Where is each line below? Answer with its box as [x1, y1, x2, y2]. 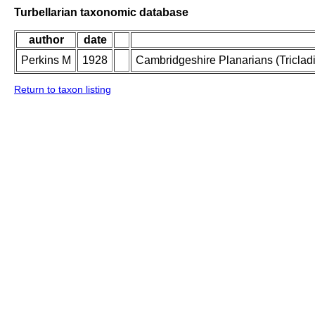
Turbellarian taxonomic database [14, 6, 188, 18]
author [28, 34, 64, 46]
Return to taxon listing [14, 84, 111, 96]
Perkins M [21, 54, 71, 67]
